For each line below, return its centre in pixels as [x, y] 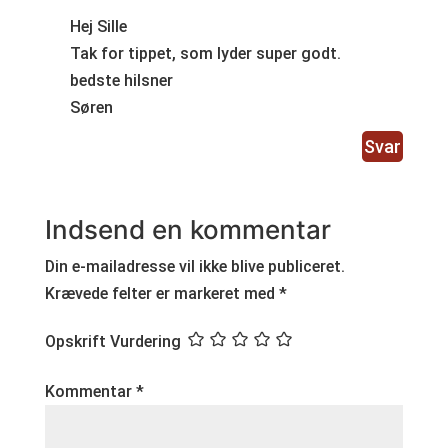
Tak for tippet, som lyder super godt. [205, 54]
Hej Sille [98, 27]
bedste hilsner [121, 81]
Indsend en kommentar [187, 230]
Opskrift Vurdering [112, 342]
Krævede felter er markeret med [161, 294]
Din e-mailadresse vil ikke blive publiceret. [194, 267]
